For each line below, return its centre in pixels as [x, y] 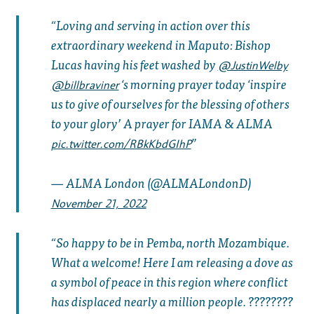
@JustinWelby [253, 66]
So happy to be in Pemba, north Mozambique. [172, 242]
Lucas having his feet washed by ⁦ [134, 64]
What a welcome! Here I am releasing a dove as [172, 261]
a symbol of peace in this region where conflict [169, 281]
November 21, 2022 [98, 204]
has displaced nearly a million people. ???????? [172, 301]
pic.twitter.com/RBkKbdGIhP [121, 144]
